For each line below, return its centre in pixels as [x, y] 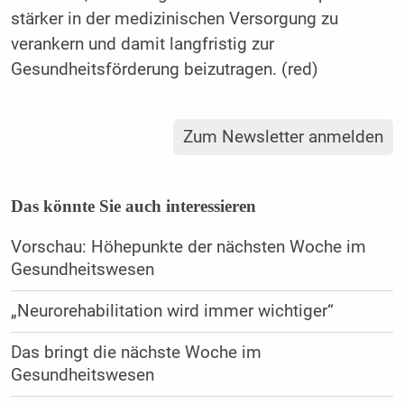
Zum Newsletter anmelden [284, 138]
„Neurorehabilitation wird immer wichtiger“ [172, 312]
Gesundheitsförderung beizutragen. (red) [164, 69]
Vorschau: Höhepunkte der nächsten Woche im [188, 248]
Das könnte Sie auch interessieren [133, 207]
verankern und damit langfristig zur [142, 44]
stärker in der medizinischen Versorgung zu [174, 18]
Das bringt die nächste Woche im [136, 353]
